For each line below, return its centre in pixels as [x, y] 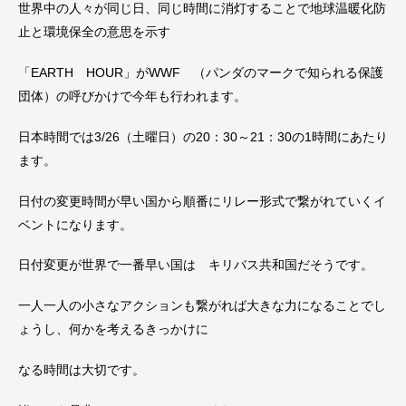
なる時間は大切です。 [82, 370]
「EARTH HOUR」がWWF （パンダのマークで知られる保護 [201, 73]
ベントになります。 [75, 224]
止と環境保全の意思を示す [94, 32]
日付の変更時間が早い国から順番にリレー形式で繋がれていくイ [202, 201]
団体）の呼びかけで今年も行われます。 [132, 97]
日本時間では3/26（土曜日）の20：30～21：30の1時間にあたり [203, 136]
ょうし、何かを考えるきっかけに [113, 329]
